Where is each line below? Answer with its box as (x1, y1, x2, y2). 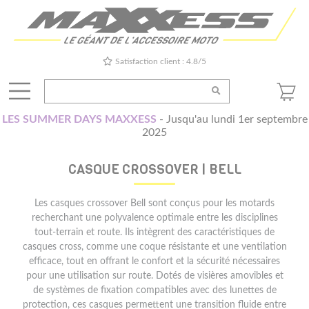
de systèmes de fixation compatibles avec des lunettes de (32, 285, 277, 296)
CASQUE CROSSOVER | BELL (68, 161, 241, 179)
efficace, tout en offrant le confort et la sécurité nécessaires (29, 256, 280, 267)
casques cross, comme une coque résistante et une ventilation (22, 241, 287, 252)
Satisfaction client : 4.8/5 (115, 57, 207, 66)
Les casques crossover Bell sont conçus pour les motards (34, 198, 275, 209)
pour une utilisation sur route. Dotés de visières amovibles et (26, 270, 283, 281)
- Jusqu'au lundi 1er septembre (156, 114, 308, 126)
